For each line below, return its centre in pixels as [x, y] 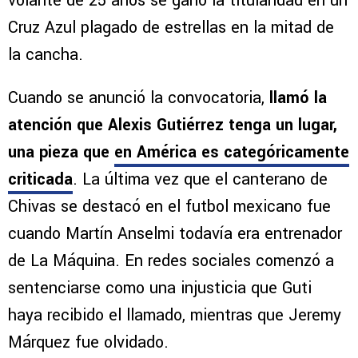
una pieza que [61, 153]
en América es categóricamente [232, 153]
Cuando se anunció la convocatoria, [139, 98]
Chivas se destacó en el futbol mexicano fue [169, 207]
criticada [40, 180]
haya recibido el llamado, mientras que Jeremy [175, 316]
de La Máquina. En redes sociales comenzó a [171, 261]
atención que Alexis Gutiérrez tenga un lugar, [173, 125]
